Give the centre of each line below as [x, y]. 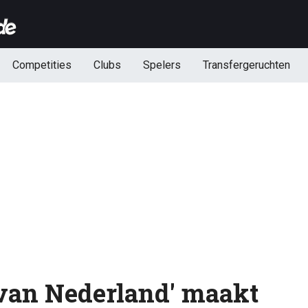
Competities [42, 65]
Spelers [162, 65]
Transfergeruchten [246, 65]
